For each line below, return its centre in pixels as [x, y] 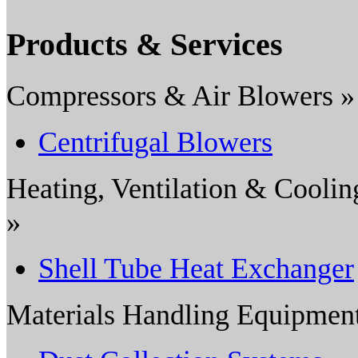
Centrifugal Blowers [155, 142]
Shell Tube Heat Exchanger [196, 268]
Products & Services [145, 44]
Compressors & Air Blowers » [181, 95]
